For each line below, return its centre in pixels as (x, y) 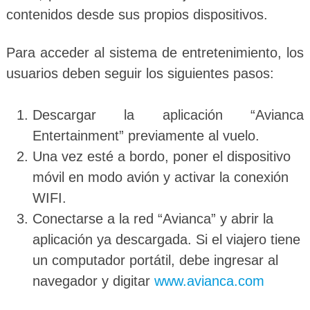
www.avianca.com (209, 281)
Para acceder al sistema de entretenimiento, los (155, 52)
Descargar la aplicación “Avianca (168, 115)
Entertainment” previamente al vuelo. (146, 135)
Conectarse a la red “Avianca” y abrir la (153, 218)
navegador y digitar (93, 281)
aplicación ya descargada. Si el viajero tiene (166, 239)
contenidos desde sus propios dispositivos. (137, 14)
